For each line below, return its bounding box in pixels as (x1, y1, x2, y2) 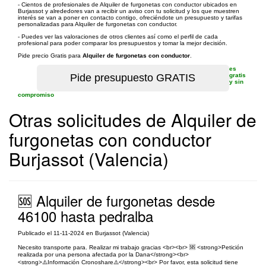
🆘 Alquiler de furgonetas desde (18, 190, 215, 211)
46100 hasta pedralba (18, 205, 153, 226)
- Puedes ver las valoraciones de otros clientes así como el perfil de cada (18, 33, 218, 40)
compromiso (18, 91, 54, 98)
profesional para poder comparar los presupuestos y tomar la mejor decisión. (18, 40, 227, 46)
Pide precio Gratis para (18, 52, 83, 59)
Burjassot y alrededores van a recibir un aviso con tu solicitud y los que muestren (18, 8, 239, 14)
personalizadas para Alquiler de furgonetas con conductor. (18, 21, 178, 27)
